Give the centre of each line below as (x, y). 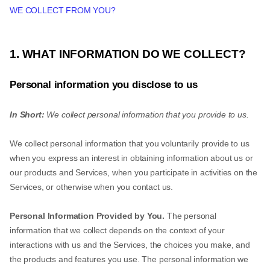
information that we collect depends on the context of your (117, 230)
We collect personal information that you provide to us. (148, 115)
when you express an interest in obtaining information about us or (131, 158)
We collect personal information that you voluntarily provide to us (130, 143)
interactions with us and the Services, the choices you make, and (130, 245)
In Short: (27, 115)
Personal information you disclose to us (104, 85)
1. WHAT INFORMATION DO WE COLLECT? (128, 54)
